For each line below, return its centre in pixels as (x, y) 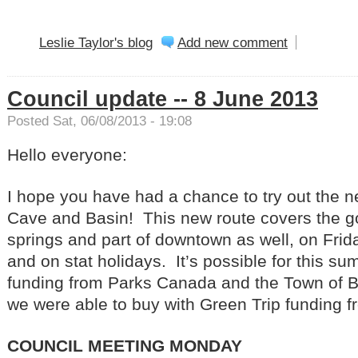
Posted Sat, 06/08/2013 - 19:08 (99, 120)
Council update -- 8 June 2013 (163, 99)
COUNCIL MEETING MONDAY (125, 345)
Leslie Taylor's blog (96, 42)
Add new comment (233, 42)
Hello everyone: (67, 154)
